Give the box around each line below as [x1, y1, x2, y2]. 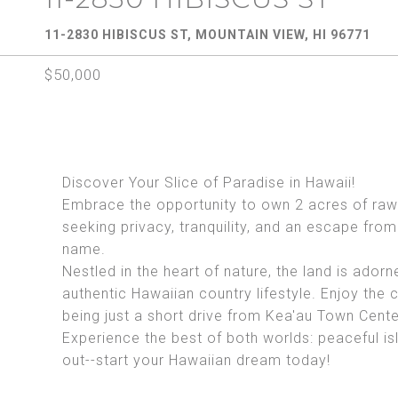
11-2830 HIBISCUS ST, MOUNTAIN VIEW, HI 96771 [44, 28, 370, 42]
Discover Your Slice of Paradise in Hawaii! [62, 174, 355, 191]
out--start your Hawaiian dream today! [62, 352, 330, 369]
